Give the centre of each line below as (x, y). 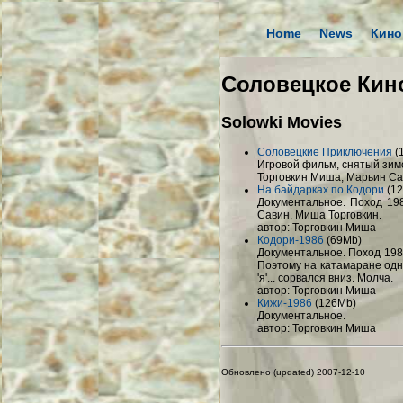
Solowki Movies (282, 121)
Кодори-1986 (291, 240)
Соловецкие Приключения (325, 152)
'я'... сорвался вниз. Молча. (325, 278)
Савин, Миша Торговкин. (319, 215)
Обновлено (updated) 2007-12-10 (293, 372)
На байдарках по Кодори (321, 189)
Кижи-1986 (285, 303)
